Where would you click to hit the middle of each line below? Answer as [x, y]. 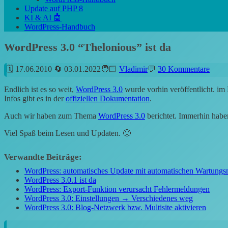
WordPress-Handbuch [60, 26]
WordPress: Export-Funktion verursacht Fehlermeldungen [117, 189]
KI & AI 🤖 [43, 17]
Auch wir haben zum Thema [51, 116]
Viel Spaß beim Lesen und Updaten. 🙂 [67, 133]
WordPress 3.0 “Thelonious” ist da [88, 47]
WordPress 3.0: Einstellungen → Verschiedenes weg [109, 198]
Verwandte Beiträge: [43, 157]
